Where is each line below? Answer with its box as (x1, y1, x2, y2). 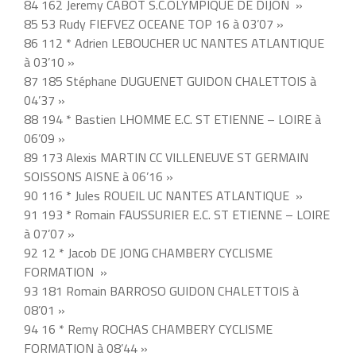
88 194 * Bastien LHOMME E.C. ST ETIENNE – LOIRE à (24, 110, 321, 130)
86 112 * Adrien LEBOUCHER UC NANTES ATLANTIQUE (24, 33, 324, 53)
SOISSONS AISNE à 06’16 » (24, 167, 173, 187)
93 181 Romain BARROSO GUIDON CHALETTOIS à (24, 281, 299, 301)
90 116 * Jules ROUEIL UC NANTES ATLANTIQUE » (24, 186, 303, 206)
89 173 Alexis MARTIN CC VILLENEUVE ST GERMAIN (24, 148, 308, 168)
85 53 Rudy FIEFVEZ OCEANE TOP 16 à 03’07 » (24, 14, 284, 34)
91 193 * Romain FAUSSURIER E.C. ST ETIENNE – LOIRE (24, 205, 330, 225)
